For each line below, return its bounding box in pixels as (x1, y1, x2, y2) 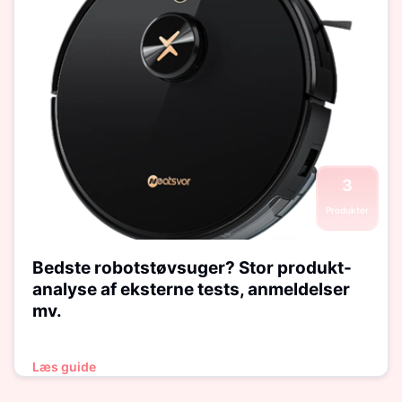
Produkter (326, 205, 369, 215)
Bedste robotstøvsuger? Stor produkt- (32, 258, 352, 278)
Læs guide (32, 359, 96, 374)
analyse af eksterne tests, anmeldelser (32, 279, 350, 300)
